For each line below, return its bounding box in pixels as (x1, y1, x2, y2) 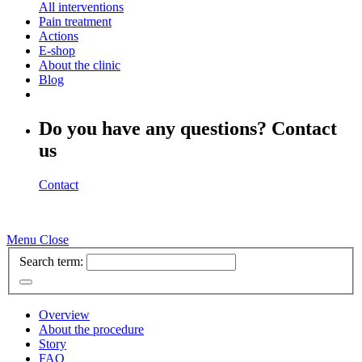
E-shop (39, 44, 75, 58)
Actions (39, 29, 78, 44)
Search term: (19, 254, 83, 268)
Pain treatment (39, 15, 112, 29)
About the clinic (39, 58, 120, 73)
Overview (39, 307, 90, 322)
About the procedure (39, 322, 144, 336)
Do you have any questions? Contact (39, 118, 337, 140)
